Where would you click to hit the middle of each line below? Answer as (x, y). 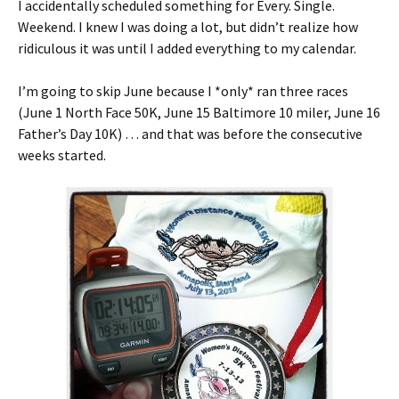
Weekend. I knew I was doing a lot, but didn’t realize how (188, 27)
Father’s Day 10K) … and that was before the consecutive (190, 134)
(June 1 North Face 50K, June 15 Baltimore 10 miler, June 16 (199, 113)
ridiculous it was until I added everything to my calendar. (187, 49)
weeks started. (62, 155)
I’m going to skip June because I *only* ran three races (183, 91)
